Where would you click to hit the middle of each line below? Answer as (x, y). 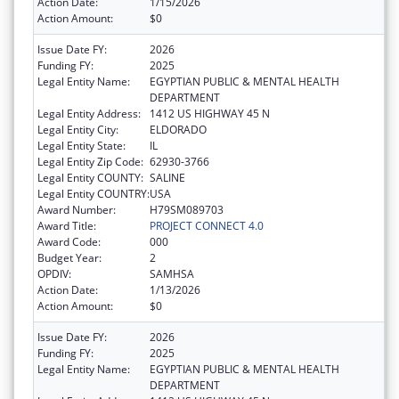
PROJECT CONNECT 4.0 (207, 226)
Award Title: (67, 226)
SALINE (167, 178)
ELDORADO (178, 130)
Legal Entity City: (78, 130)
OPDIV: (54, 274)
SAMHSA (172, 274)
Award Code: (69, 242)
